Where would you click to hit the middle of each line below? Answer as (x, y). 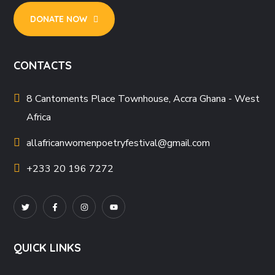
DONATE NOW (59, 19)
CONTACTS (43, 66)
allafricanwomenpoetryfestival (92, 143)
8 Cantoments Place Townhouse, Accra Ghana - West (143, 99)
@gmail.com (184, 143)
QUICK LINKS (48, 248)
